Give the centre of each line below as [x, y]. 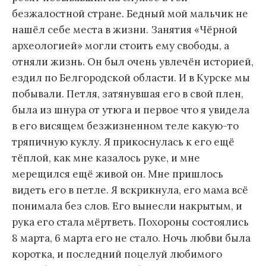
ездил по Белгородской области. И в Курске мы [131, 78]
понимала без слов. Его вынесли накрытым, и [127, 206]
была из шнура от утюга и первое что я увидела [131, 110]
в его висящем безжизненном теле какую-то [125, 126]
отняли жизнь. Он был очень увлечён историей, [133, 62]
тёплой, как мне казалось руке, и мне [106, 158]
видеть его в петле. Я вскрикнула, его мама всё [130, 190]
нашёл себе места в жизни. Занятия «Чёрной [125, 30]
